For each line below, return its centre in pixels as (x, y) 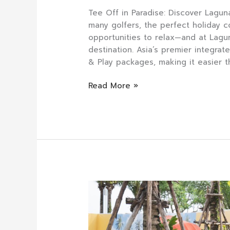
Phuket (101, 211)
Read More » (113, 86)
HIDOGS (103, 199)
